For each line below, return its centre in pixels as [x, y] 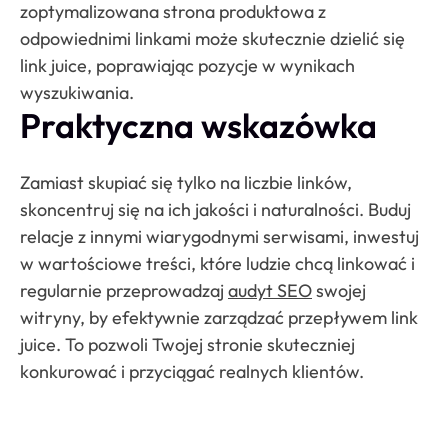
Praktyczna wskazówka [198, 125]
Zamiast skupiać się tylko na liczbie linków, [186, 183]
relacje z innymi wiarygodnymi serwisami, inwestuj [219, 237]
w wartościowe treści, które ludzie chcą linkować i [217, 264]
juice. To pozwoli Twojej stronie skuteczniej [187, 345]
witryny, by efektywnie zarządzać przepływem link [219, 318]
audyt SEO [270, 291]
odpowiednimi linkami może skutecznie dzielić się [212, 38]
